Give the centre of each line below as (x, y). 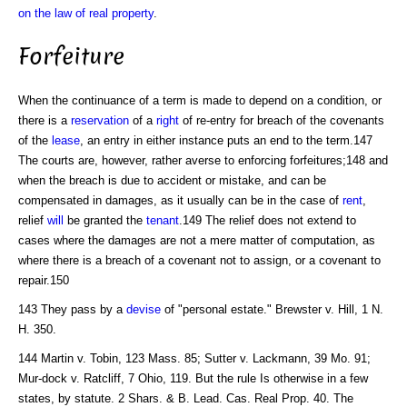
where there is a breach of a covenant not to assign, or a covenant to (199, 260)
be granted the (105, 220)
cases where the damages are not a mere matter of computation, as (197, 240)
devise (144, 309)
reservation (100, 120)
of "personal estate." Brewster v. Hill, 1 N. (272, 309)
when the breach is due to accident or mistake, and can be (172, 180)
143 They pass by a (72, 309)
